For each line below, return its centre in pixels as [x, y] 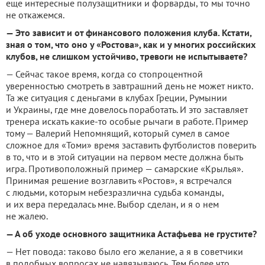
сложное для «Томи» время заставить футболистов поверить [131, 145]
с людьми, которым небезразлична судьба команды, [115, 192]
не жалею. [27, 216]
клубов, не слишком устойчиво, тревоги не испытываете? [127, 56]
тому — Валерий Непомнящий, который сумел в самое [118, 133]
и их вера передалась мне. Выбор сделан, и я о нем [112, 204]
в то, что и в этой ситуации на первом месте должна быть [124, 157]
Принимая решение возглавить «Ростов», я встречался [119, 180]
